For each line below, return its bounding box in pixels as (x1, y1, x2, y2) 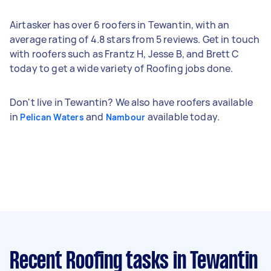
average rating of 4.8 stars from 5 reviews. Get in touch (10, 32, 260, 46)
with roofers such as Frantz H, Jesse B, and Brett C (10, 47, 240, 60)
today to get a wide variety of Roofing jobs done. (10, 61, 233, 75)
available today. (145, 109, 220, 123)
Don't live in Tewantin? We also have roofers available (10, 95, 253, 109)
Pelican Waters (20, 111, 84, 123)
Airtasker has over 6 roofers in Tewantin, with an (10, 18, 230, 31)
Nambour (105, 111, 146, 123)
